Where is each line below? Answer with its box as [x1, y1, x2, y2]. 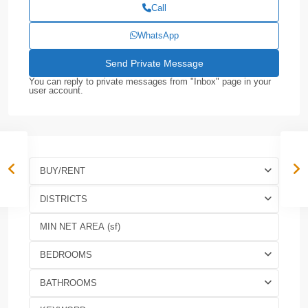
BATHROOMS [40, 277, 97, 288]
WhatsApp [137, 30, 179, 41]
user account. [29, 85, 83, 96]
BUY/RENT [40, 165, 85, 176]
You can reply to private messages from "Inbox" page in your [29, 76, 271, 87]
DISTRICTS [40, 193, 87, 204]
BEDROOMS [40, 249, 92, 260]
